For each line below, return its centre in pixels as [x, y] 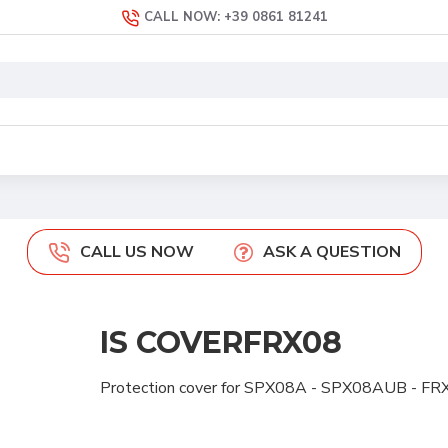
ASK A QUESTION [331, 252]
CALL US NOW [136, 252]
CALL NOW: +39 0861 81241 [235, 17]
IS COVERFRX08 [220, 342]
